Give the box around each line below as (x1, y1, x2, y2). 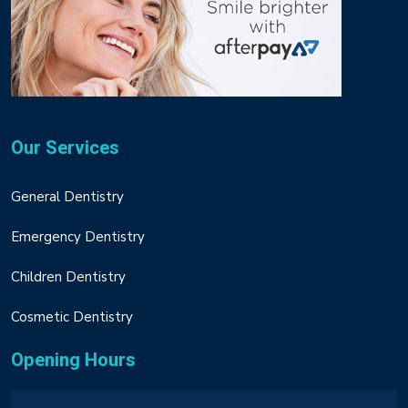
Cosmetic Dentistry (11, 307, 133, 326)
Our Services (11, 134, 119, 161)
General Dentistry (11, 187, 124, 206)
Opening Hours (11, 346, 136, 373)
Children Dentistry (11, 267, 126, 286)
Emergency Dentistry (11, 227, 145, 246)
